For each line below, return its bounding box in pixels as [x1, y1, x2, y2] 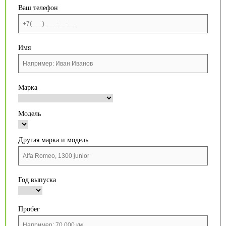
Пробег [18, 205, 40, 213]
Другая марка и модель [18, 136, 88, 144]
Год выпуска [18, 176, 56, 184]
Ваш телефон [18, 4, 58, 12]
